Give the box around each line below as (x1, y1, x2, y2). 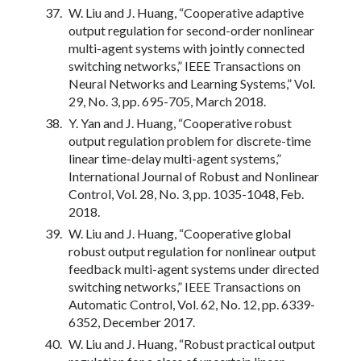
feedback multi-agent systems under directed (68, 260, 319, 276)
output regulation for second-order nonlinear (68, 22, 314, 38)
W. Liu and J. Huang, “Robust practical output (68, 335, 315, 351)
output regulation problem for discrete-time (68, 132, 311, 148)
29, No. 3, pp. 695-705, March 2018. (68, 93, 266, 109)
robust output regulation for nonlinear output (68, 243, 316, 259)
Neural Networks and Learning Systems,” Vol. (68, 75, 315, 91)
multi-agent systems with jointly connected (68, 39, 305, 56)
